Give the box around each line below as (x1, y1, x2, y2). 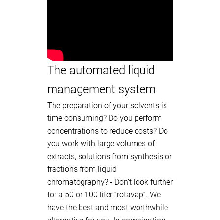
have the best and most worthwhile (47, 203, 168, 212)
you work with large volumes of (47, 139, 155, 148)
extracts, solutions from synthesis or (47, 152, 172, 161)
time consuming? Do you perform (47, 113, 162, 123)
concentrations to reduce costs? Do (47, 126, 168, 136)
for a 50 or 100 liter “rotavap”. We (47, 190, 161, 199)
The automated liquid (47, 63, 155, 77)
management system (47, 82, 156, 96)
